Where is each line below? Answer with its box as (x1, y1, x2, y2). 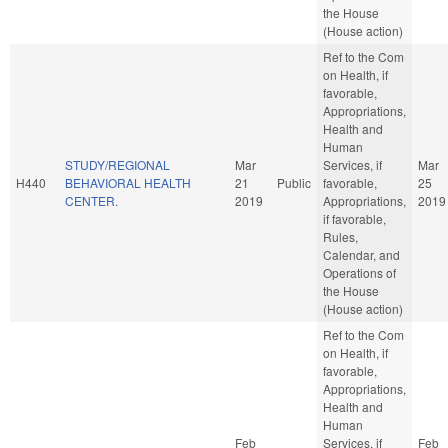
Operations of (323, 263, 396, 281)
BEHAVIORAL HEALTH (65, 173, 191, 191)
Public (277, 173, 311, 191)
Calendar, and (323, 245, 400, 263)
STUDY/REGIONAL (65, 155, 170, 173)
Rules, (323, 227, 358, 245)
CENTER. (65, 191, 118, 209)
